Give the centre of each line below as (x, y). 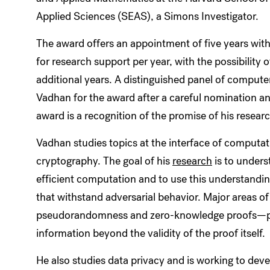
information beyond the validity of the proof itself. (151, 233)
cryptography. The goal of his (104, 161)
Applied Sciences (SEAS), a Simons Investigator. (147, 16)
